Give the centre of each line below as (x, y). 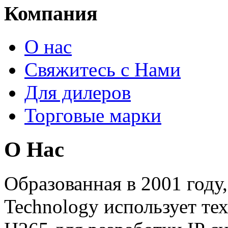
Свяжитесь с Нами (103, 70)
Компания (51, 14)
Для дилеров (78, 93)
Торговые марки (93, 116)
